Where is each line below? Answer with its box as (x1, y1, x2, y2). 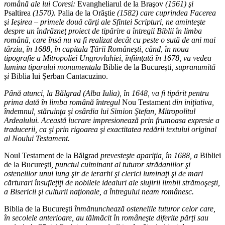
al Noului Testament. (4, 134, 70, 143)
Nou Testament (122, 98, 170, 107)
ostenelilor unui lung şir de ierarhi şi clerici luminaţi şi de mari (4, 169, 203, 178)
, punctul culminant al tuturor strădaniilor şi (51, 160, 190, 169)
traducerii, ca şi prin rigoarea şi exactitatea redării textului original (4, 125, 216, 134)
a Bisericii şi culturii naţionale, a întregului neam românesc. (4, 187, 194, 196)
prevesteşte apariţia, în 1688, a (98, 151, 200, 160)
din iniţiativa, (170, 98, 214, 107)
